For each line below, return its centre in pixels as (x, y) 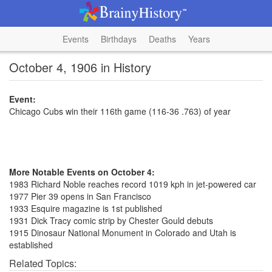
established (31, 245)
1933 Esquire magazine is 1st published (86, 208)
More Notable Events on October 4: (82, 172)
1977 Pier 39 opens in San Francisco (80, 196)
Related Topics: (43, 263)
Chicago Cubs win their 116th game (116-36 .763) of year (120, 111)
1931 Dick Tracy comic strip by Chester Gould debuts (111, 220)
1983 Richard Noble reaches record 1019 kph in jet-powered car (133, 184)
